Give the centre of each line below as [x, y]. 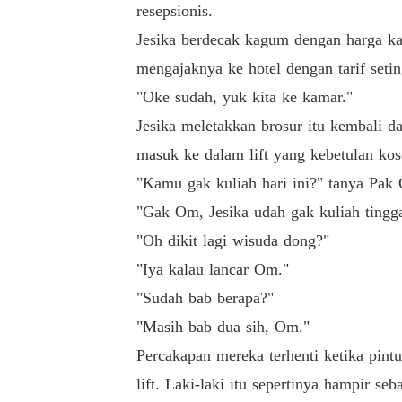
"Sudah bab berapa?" [205, 298]
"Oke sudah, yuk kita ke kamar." [245, 97]
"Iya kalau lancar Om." [213, 269]
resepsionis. [175, 11]
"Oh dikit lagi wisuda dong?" [233, 240]
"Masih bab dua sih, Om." [223, 327]
